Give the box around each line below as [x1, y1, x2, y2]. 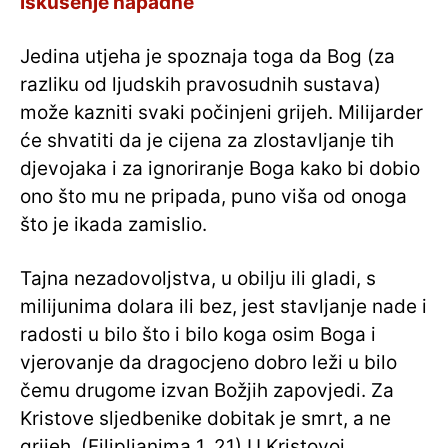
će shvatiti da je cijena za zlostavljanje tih [20, 129, 394, 153]
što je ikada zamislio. [20, 213, 207, 237]
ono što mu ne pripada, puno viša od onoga [20, 185, 407, 209]
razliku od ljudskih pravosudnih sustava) [20, 73, 381, 97]
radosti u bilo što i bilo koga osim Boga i [20, 323, 376, 347]
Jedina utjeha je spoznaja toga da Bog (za [20, 45, 395, 69]
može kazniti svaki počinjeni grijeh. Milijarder [20, 101, 423, 125]
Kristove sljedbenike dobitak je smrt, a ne [20, 407, 391, 431]
